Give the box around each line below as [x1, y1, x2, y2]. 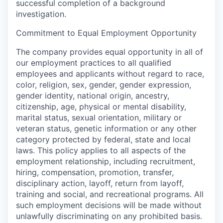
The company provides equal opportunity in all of [16, 47, 203, 57]
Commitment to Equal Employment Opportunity [16, 28, 197, 38]
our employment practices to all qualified [16, 58, 171, 68]
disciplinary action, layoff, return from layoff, [16, 178, 184, 188]
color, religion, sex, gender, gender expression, [16, 80, 191, 90]
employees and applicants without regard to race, [16, 69, 204, 79]
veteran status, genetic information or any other [16, 123, 197, 133]
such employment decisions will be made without [16, 200, 202, 210]
